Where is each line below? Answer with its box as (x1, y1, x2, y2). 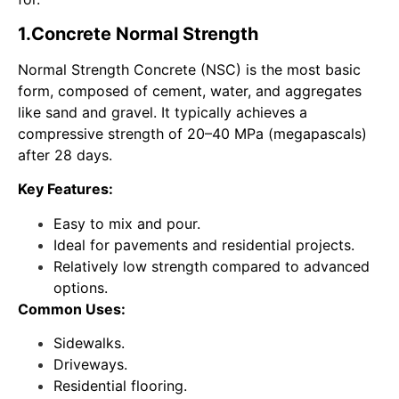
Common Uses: (18, 299, 126, 318)
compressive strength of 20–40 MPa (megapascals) (18, 124, 367, 142)
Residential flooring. (53, 376, 187, 395)
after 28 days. (18, 145, 112, 164)
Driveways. (53, 354, 127, 373)
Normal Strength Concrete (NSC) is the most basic (18, 60, 361, 78)
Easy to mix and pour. (53, 214, 200, 232)
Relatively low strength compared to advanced (53, 256, 370, 275)
